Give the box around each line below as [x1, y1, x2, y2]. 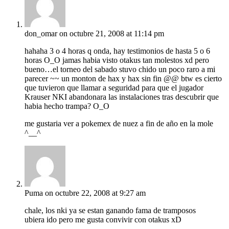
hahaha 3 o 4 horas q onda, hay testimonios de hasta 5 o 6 [25, 47, 210, 56]
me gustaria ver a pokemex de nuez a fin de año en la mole [25, 119, 213, 128]
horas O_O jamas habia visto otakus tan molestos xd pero [25, 56, 209, 65]
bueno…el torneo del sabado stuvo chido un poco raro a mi [25, 65, 215, 74]
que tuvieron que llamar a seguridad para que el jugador [25, 83, 203, 93]
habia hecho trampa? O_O [25, 102, 109, 111]
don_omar [25, 29, 57, 38]
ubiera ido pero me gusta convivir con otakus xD [25, 215, 181, 224]
